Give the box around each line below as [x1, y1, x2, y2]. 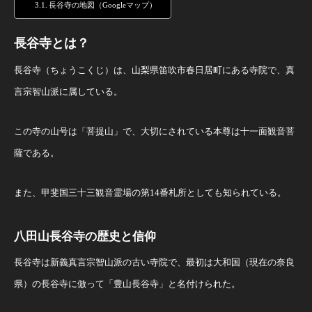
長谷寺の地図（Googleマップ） [48, 1, 157, 9]
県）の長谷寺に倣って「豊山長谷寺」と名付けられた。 [14, 279, 240, 289]
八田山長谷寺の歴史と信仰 [14, 230, 156, 243]
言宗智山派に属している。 [14, 86, 123, 97]
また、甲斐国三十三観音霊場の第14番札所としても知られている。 [14, 187, 286, 198]
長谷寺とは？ [14, 36, 89, 50]
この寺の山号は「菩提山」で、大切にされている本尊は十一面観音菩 [14, 126, 295, 136]
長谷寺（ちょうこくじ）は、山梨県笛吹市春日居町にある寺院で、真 [14, 65, 295, 75]
